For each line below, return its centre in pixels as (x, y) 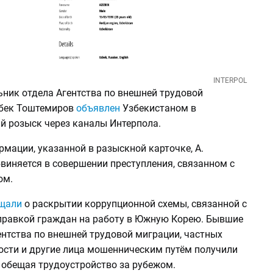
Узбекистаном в (158, 108)
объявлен (98, 108)
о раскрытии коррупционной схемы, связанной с (135, 204)
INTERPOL (230, 80)
